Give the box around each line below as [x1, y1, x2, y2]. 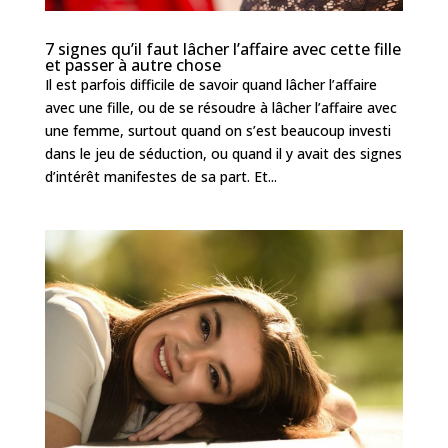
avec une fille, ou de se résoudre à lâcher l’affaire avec [44, 97, 397, 117]
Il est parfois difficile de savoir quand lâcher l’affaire [44, 74, 377, 94]
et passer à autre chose [44, 53, 221, 76]
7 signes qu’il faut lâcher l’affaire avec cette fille [44, 37, 401, 60]
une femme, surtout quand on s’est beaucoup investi [44, 120, 391, 140]
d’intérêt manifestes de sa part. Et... [44, 166, 277, 186]
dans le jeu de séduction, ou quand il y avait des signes [44, 143, 402, 163]
